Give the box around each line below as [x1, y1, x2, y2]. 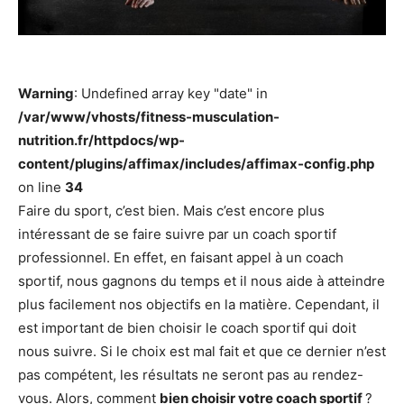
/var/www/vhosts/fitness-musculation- [18, 107, 280, 125]
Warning [18, 84, 74, 102]
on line [18, 178, 65, 196]
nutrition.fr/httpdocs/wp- [18, 131, 185, 149]
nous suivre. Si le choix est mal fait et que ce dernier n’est [18, 342, 386, 360]
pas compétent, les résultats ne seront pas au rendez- [18, 365, 363, 383]
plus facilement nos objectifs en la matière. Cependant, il [18, 295, 380, 313]
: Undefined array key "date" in [74, 84, 268, 102]
